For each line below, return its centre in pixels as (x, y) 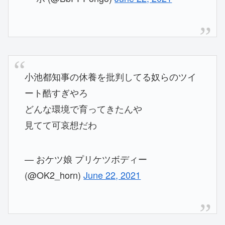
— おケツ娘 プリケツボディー (86, 159)
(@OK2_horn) (54, 175)
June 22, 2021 (112, 175)
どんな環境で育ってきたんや (84, 109)
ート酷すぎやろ (57, 93)
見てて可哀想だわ (61, 125)
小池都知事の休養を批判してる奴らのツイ (111, 77)
